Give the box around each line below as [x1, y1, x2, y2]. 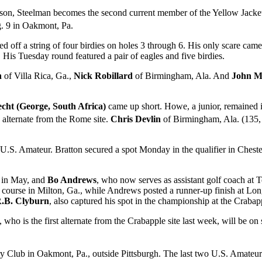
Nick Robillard [74, 71, 133, 81]
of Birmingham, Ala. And [133, 71, 229, 81]
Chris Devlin [111, 114, 161, 125]
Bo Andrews [47, 175, 96, 185]
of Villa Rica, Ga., [2, 71, 74, 81]
